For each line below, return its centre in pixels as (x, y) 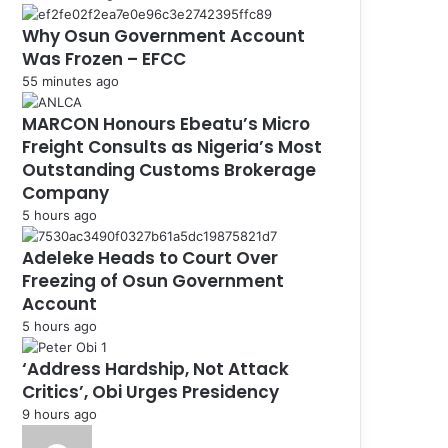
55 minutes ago (70, 80)
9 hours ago (59, 413)
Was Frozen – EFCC (104, 58)
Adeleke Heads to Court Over (150, 257)
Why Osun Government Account (163, 35)
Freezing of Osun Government (153, 280)
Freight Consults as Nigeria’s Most (172, 146)
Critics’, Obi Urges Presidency (152, 391)
